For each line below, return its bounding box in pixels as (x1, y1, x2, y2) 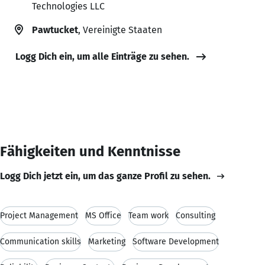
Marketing (88, 236, 125, 247)
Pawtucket (32, 24, 78, 35)
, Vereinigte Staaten (78, 24, 162, 35)
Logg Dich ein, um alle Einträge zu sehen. (15, 50, 189, 62)
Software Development (132, 236, 219, 247)
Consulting (176, 210, 215, 221)
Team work (128, 210, 169, 221)
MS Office (85, 210, 121, 221)
